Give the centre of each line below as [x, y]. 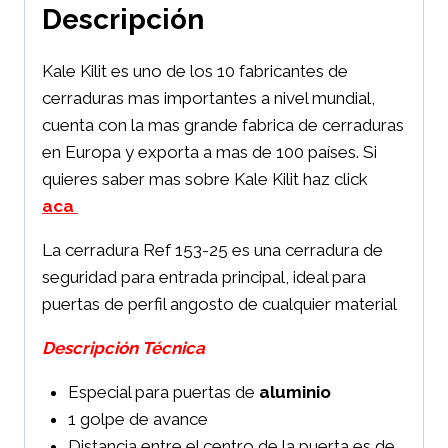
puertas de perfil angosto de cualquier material [219, 304]
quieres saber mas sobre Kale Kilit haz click [205, 179]
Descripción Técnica [123, 348]
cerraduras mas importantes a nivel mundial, [208, 98]
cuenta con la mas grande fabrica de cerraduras [223, 125]
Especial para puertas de [163, 392]
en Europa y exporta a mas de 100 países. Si [209, 152]
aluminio [294, 392]
